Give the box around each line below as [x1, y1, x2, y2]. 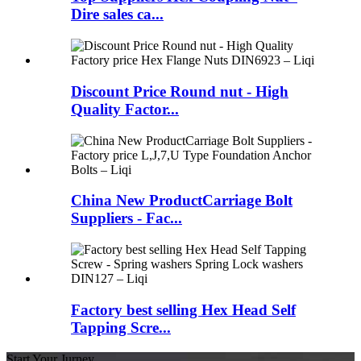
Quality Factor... [71, 100, 179, 118]
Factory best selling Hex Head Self [71, 301, 296, 318]
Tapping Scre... [71, 318, 171, 336]
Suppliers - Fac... [71, 210, 182, 227]
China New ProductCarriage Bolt [71, 192, 293, 210]
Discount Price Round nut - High [71, 82, 288, 100]
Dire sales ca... [71, 6, 164, 23]
